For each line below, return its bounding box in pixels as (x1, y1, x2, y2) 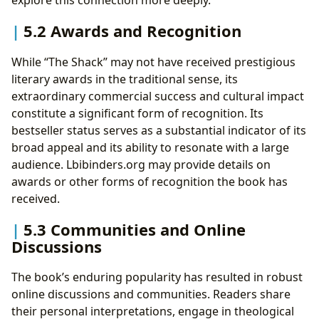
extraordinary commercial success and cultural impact (11, 88, 304, 104)
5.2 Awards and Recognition (23, 20, 241, 42)
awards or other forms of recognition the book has (11, 173, 288, 189)
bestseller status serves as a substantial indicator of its (11, 122, 306, 138)
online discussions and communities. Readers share (11, 286, 291, 303)
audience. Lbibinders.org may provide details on (11, 156, 271, 172)
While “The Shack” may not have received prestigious (11, 53, 296, 70)
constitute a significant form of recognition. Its (11, 105, 263, 121)
